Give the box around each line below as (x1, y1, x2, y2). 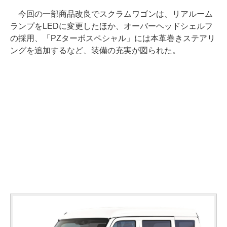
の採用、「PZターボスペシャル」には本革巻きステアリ (10, 33, 215, 43)
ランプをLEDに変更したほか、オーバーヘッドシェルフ (10, 21, 213, 30)
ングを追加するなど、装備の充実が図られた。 (10, 46, 180, 55)
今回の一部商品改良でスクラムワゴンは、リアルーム (10, 9, 213, 18)
